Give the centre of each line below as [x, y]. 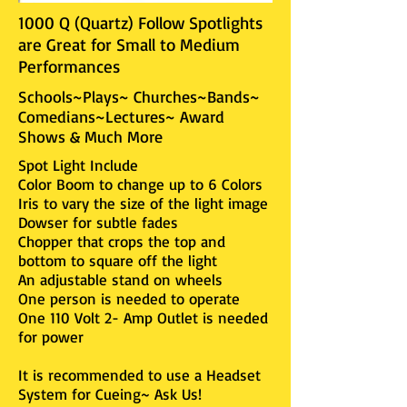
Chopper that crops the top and [122, 241]
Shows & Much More [90, 136]
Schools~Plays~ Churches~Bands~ [139, 96]
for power [51, 337]
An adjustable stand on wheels [120, 279]
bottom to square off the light [118, 260]
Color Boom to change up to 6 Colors [140, 184]
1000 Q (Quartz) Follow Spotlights [140, 23]
